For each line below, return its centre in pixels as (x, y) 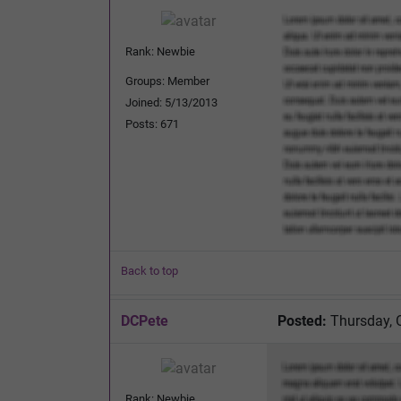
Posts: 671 (152, 124)
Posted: (302, 320)
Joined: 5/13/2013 (171, 102)
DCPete (145, 320)
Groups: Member (167, 81)
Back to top (149, 270)
